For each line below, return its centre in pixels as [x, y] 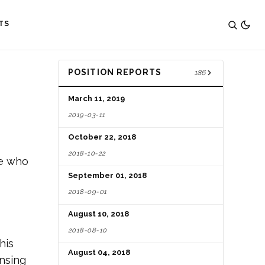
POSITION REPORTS [115, 72]
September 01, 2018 [107, 176]
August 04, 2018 [99, 253]
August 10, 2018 [98, 214]
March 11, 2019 [96, 99]
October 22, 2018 [102, 137]
